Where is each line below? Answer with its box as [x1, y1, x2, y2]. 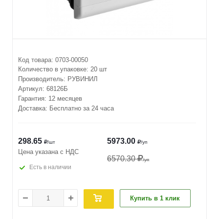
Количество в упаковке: [18, 66, 90, 73]
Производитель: [18, 75, 67, 83]
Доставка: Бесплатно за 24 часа [18, 105, 114, 112]
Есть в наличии [29, 164, 71, 171]
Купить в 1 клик [130, 195, 180, 202]
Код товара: [18, 56, 53, 64]
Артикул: [18, 85, 46, 92]
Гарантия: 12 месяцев [18, 95, 82, 102]
